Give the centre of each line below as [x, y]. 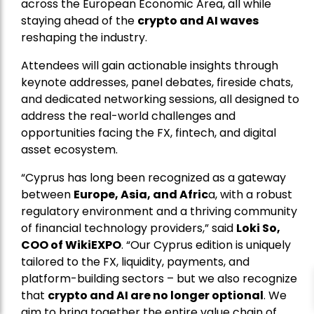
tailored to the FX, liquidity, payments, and [135, 262]
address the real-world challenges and [128, 116]
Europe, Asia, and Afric [141, 195]
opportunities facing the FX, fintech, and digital [149, 133]
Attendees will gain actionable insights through [150, 66]
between [47, 195]
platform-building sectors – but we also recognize [159, 279]
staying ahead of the [79, 21]
